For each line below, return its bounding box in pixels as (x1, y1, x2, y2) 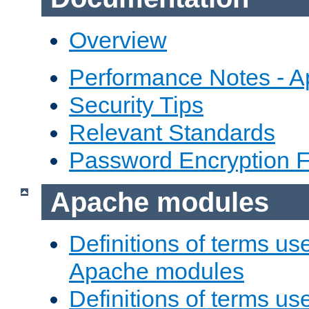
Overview (69, 26, 167, 53)
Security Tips (69, 91, 203, 118)
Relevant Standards (69, 119, 275, 146)
